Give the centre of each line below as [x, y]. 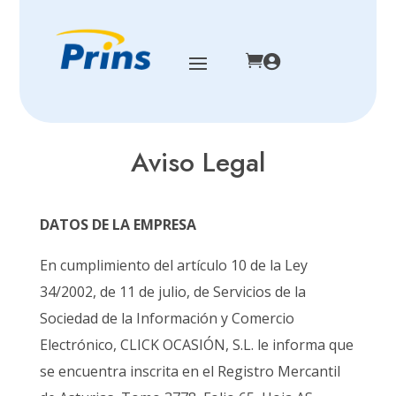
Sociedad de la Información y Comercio [167, 319]
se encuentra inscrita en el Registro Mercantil [190, 372]
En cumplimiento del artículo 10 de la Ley [173, 266]
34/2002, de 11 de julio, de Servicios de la [172, 292]
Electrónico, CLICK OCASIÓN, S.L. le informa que [196, 345]
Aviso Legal [198, 163]
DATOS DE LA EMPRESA [118, 225]
